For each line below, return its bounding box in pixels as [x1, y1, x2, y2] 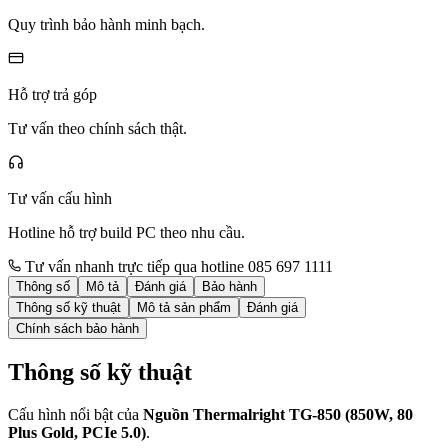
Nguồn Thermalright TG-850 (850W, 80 [143, 405, 413, 423]
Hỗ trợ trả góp [8, 85, 97, 103]
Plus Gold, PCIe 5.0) [8, 423, 146, 441]
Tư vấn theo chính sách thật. [8, 119, 187, 137]
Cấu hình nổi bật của [8, 405, 143, 423]
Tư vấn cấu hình [8, 189, 112, 207]
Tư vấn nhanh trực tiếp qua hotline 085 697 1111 [21, 257, 333, 275]
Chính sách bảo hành [16, 320, 139, 336]
